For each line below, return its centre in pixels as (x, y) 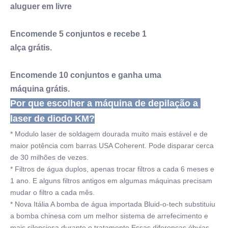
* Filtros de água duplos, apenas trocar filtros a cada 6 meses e (112, 169)
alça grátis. (31, 48)
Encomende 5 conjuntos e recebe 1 (78, 34)
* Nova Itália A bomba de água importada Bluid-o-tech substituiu (113, 204)
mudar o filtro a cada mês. (52, 193)
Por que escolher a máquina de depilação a (104, 104)
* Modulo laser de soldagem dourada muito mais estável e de (109, 134)
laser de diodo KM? (52, 119)
